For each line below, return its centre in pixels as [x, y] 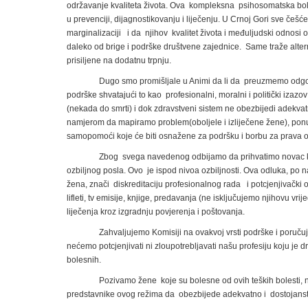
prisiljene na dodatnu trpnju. [119, 60]
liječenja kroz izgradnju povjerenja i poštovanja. [156, 211]
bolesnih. [84, 260]
